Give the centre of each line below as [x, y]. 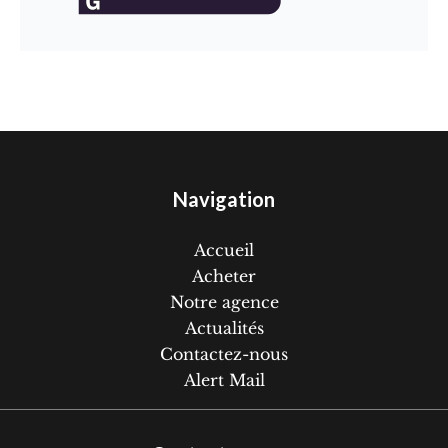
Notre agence [224, 302]
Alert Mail [224, 380]
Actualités [224, 328]
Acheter [224, 276]
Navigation [224, 199]
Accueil [224, 250]
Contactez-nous [224, 354]
